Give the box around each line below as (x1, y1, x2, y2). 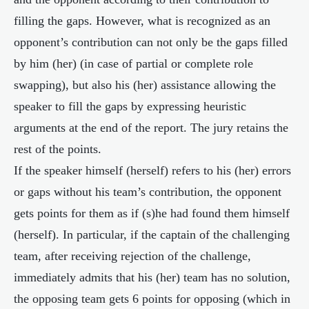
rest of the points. (14, 142, 101, 156)
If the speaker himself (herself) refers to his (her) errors (14, 163, 291, 177)
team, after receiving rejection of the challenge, (14, 249, 251, 263)
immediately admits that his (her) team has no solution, (14, 270, 290, 284)
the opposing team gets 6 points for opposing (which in (14, 292, 290, 306)
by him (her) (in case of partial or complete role (14, 57, 253, 70)
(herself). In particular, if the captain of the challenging (14, 228, 290, 241)
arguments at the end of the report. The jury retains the (14, 121, 288, 134)
